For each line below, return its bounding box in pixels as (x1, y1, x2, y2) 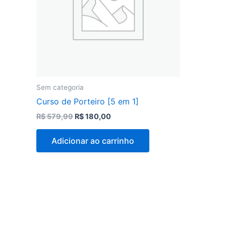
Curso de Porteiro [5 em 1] (36, 96, 139, 107)
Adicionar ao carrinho (51, 135, 134, 146)
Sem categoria (36, 83, 84, 91)
